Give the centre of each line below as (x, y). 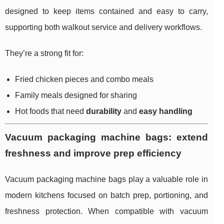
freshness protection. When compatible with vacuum (106, 211)
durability (104, 111)
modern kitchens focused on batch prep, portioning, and (106, 195)
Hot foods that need (50, 111)
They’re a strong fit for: (44, 53)
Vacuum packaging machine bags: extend (106, 137)
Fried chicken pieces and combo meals (84, 79)
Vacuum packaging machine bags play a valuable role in (106, 179)
